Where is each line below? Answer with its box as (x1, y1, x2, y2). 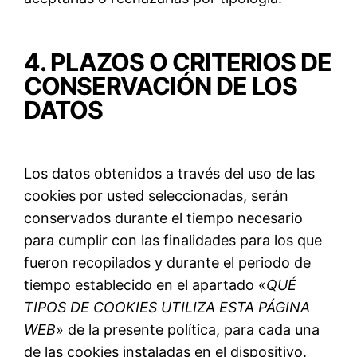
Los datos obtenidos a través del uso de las (24, 164, 316, 182)
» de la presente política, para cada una (56, 320, 320, 338)
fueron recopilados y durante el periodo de (24, 253, 312, 271)
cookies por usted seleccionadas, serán (24, 186, 289, 204)
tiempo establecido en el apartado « (24, 276, 267, 293)
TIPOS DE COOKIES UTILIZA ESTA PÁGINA (24, 298, 311, 316)
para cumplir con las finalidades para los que (24, 231, 323, 249)
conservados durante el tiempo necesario (24, 209, 304, 226)
